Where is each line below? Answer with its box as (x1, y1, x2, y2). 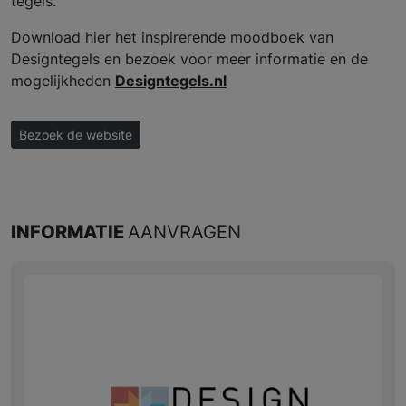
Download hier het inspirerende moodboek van (11, 27, 333, 46)
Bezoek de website (19, 126, 132, 142)
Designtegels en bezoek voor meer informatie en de (11, 49, 368, 68)
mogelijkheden (11, 71, 115, 90)
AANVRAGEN (128, 219, 241, 243)
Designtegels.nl (115, 71, 227, 90)
